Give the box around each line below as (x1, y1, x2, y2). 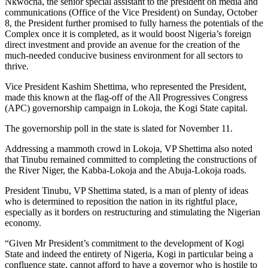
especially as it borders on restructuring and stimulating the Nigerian (5, 206, 260, 217)
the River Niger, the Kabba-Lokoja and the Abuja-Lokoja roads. (5, 165, 246, 175)
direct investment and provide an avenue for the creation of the (5, 39, 240, 50)
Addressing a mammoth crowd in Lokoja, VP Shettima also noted (5, 143, 252, 154)
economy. (5, 217, 41, 228)
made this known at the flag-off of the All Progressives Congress (5, 92, 248, 102)
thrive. (5, 60, 29, 71)
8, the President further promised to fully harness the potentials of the (5, 17, 263, 28)
